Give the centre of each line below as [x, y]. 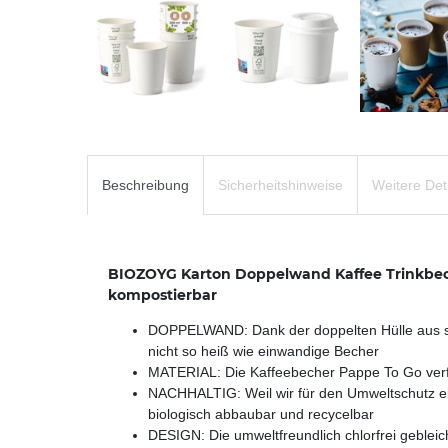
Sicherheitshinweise [280, 184]
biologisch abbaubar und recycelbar [261, 413]
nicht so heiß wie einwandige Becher [263, 350]
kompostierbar [162, 294]
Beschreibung [145, 184]
